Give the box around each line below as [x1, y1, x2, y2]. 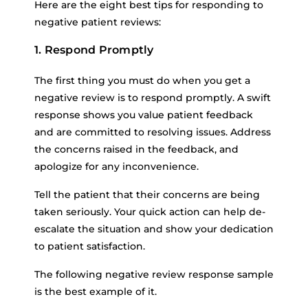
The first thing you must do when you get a [34, 74, 250, 87]
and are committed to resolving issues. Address [34, 126, 271, 138]
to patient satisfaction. [34, 240, 145, 252]
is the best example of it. [34, 285, 157, 298]
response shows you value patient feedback [34, 109, 253, 121]
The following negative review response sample [34, 268, 274, 280]
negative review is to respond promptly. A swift [34, 91, 271, 104]
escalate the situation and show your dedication [34, 223, 274, 235]
